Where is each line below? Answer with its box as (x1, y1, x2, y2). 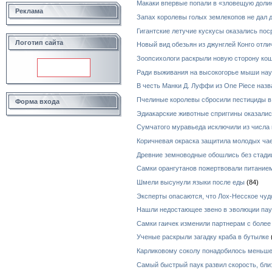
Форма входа (15, 98, 59, 105)
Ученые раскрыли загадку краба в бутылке (137, 233, 269, 241)
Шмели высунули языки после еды (137, 178, 245, 186)
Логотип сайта (15, 39, 63, 46)
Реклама (15, 7, 43, 15)
